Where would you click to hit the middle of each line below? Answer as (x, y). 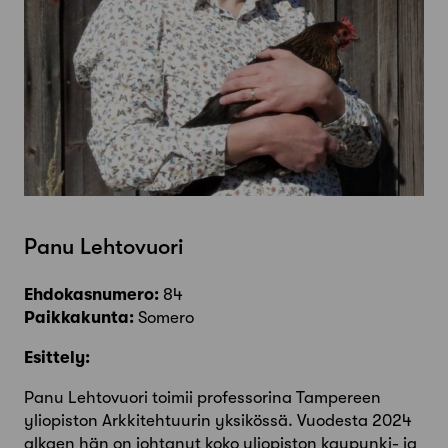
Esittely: (57, 358)
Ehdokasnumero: (91, 295)
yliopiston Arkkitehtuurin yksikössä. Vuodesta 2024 (218, 421)
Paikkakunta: (79, 318)
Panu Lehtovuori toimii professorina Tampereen (202, 398)
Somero (164, 318)
